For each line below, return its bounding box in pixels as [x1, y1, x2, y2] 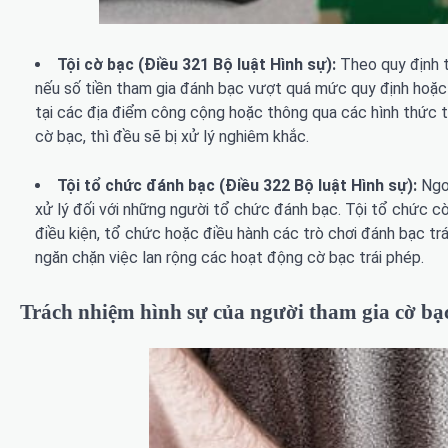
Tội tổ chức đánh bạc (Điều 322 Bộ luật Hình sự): [57, 175, 421, 195]
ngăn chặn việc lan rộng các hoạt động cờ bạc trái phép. [35, 247, 424, 267]
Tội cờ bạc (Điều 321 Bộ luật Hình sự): [57, 54, 340, 74]
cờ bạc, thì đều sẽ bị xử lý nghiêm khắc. [35, 126, 309, 146]
